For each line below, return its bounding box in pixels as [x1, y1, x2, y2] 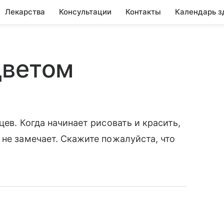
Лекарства [5, 7, 45, 16]
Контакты [125, 7, 161, 16]
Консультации [59, 7, 111, 16]
